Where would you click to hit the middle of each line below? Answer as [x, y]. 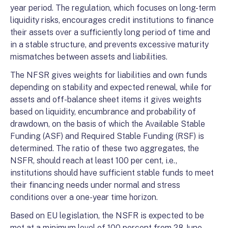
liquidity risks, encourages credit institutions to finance [112, 20]
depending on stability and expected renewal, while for [111, 88]
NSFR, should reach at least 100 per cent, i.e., [94, 161]
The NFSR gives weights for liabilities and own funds [109, 75]
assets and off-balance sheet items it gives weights [106, 100]
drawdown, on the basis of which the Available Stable [108, 124]
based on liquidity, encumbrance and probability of [103, 112]
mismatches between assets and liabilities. [89, 57]
